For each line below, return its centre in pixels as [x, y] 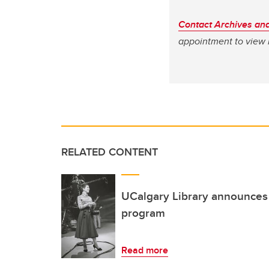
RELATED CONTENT [110, 152]
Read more [145, 250]
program [143, 212]
